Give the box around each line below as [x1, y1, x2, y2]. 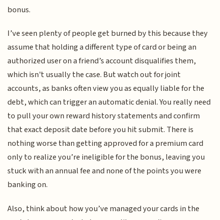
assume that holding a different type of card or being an [7, 41, 197, 54]
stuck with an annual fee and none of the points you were [7, 165, 202, 177]
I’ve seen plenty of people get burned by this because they [7, 27, 208, 40]
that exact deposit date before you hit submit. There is [7, 124, 194, 136]
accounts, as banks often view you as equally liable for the [7, 82, 205, 95]
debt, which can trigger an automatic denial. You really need [7, 96, 211, 109]
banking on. [7, 179, 48, 191]
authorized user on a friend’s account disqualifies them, [7, 55, 196, 67]
